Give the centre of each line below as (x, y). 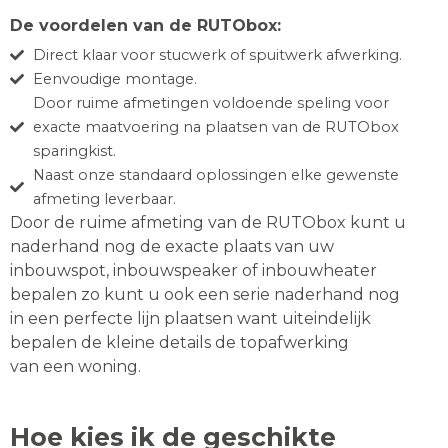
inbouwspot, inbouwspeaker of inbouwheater (193, 271)
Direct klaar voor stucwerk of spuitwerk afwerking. (217, 55)
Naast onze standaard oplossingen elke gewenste (215, 175)
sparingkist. (74, 151)
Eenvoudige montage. (114, 79)
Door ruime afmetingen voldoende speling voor (210, 103)
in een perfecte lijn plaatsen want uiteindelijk (190, 319)
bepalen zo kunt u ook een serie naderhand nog (205, 295)
